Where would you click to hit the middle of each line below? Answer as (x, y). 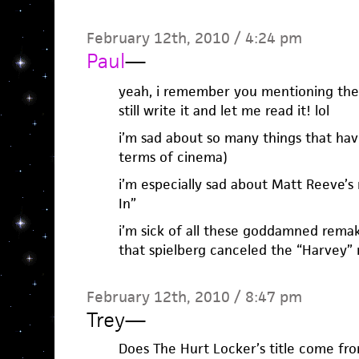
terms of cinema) (173, 157)
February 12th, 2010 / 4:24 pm (194, 38)
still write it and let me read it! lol (224, 111)
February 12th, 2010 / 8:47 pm (194, 297)
